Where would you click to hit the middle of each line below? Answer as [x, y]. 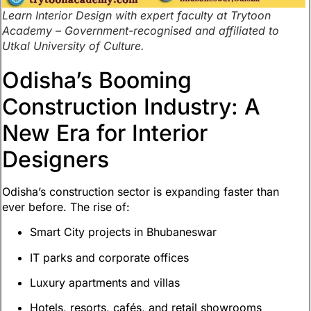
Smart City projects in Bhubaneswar [123, 232]
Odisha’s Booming [97, 80]
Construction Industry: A [131, 106]
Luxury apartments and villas [105, 283]
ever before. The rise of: [66, 207]
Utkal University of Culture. [73, 45]
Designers [56, 159]
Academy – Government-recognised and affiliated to [141, 30]
